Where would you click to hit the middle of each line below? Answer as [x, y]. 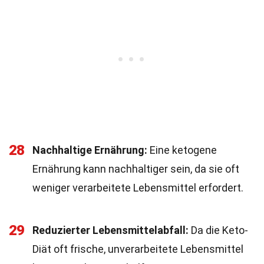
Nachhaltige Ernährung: [90, 150]
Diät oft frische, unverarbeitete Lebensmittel [138, 249]
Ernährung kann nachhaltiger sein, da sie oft [136, 169]
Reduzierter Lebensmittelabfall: [110, 230]
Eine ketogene [182, 150]
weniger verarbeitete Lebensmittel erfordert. [138, 188]
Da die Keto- [218, 230]
